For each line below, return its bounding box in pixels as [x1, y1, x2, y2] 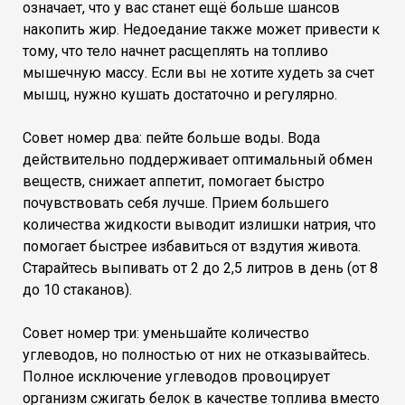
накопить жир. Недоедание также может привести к [23, 20, 380, 38]
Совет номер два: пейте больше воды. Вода [23, 128, 320, 146]
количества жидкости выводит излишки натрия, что [23, 215, 376, 233]
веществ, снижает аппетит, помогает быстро [23, 172, 325, 190]
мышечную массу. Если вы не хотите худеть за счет [23, 63, 374, 81]
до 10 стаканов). [23, 280, 132, 298]
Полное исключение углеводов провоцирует [23, 367, 330, 385]
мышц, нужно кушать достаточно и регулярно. [23, 85, 337, 103]
